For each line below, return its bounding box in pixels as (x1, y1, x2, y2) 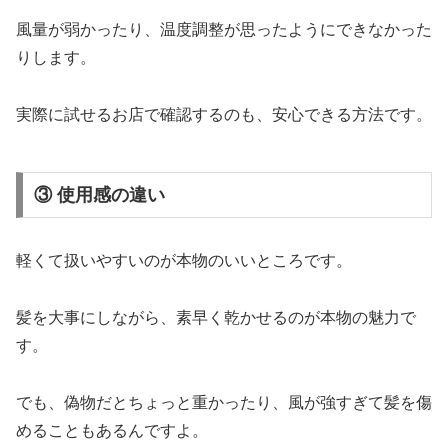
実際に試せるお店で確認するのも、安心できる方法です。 (16, 106, 432, 124)
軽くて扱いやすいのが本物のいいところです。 (16, 252, 352, 270)
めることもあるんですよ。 (16, 421, 208, 439)
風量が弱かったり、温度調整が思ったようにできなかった (16, 21, 432, 39)
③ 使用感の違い (33, 185, 165, 206)
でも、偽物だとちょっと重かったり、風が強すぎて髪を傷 (16, 393, 432, 411)
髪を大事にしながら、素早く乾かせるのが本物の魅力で (16, 309, 416, 327)
